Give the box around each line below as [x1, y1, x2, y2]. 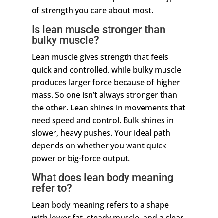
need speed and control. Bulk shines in [31, 115, 174, 126]
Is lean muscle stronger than [31, 23, 165, 36]
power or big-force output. [31, 153, 130, 164]
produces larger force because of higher [31, 77, 180, 88]
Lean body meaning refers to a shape [31, 200, 169, 211]
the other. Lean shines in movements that [31, 102, 185, 113]
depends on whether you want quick [31, 140, 166, 151]
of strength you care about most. [31, 5, 153, 16]
